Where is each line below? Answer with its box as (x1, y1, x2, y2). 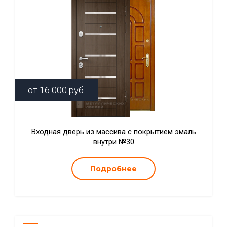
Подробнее (90, 164, 137, 173)
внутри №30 (93, 137, 134, 146)
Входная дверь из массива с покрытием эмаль (31, 127, 196, 136)
